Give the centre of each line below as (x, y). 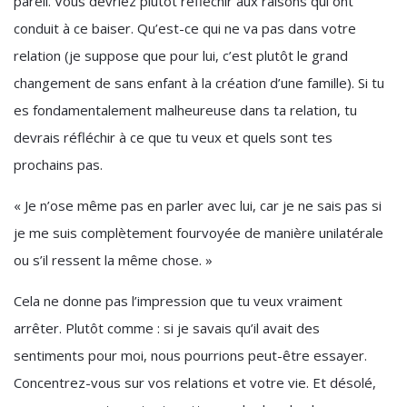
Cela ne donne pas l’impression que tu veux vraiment (178, 301)
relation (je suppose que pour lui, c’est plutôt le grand (181, 55)
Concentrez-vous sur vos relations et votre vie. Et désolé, (195, 382)
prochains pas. (58, 164)
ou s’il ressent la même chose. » (113, 260)
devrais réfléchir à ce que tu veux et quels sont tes (173, 137)
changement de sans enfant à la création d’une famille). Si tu (199, 83)
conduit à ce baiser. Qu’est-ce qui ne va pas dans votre (185, 28)
